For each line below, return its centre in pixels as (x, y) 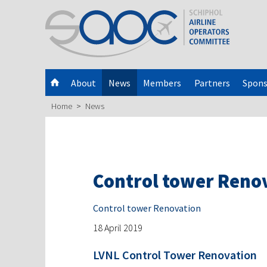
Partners (212, 83)
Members (162, 83)
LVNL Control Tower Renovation (175, 254)
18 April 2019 (118, 227)
